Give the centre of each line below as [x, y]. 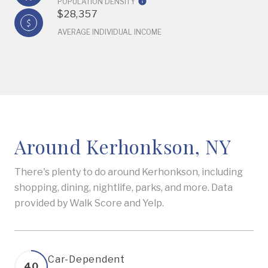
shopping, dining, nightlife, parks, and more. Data [124, 188]
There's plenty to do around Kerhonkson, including [129, 172]
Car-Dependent [86, 259]
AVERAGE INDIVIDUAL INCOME [109, 32]
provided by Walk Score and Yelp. [89, 203]
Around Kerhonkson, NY [123, 146]
